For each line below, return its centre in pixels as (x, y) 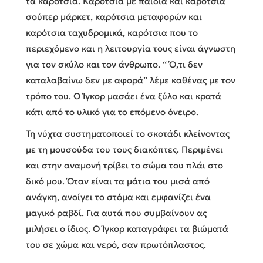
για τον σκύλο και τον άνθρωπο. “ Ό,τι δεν (114, 64)
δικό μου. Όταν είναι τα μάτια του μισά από (118, 181)
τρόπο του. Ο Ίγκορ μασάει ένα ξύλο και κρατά (124, 96)
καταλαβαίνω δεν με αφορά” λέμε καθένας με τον (131, 80)
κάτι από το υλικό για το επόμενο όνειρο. (112, 112)
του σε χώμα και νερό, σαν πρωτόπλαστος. (116, 244)
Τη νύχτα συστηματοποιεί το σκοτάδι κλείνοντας (128, 133)
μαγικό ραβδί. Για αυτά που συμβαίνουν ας (116, 213)
